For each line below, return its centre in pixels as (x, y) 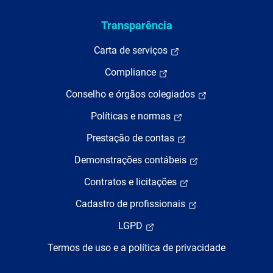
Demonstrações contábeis (132, 160)
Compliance (132, 72)
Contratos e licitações (132, 182)
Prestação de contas (132, 138)
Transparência (136, 25)
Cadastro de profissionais (132, 204)
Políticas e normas (132, 116)
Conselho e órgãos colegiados (132, 94)
